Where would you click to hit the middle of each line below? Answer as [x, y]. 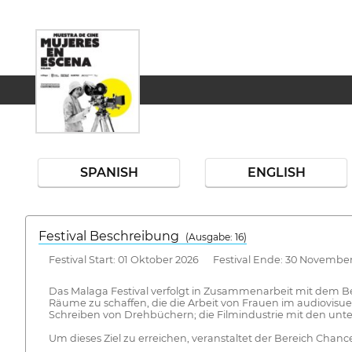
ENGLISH [276, 172]
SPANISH [109, 172]
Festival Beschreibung [112, 236]
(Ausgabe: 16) [216, 237]
